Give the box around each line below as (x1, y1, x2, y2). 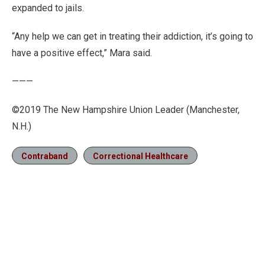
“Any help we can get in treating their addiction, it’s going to (12, 31, 253, 42)
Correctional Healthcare (93, 151, 188, 161)
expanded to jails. (12, 2, 84, 14)
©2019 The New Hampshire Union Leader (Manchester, (12, 104, 240, 115)
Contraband (21, 151, 68, 161)
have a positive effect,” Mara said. (12, 47, 152, 59)
